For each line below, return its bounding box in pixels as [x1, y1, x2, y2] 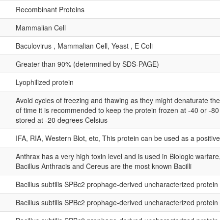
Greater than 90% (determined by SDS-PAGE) [16, 58, 159, 69]
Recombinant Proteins [16, 4, 84, 14]
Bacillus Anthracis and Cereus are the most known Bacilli [16, 161, 192, 171]
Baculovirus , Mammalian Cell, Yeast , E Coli [16, 40, 153, 51]
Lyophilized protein [16, 77, 74, 87]
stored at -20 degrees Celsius [16, 114, 108, 125]
